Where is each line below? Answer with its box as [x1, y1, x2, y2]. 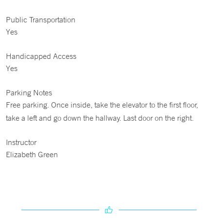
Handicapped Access [6, 51, 76, 61]
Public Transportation [6, 15, 75, 24]
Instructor [6, 137, 36, 147]
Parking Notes [6, 88, 52, 97]
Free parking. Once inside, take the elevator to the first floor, [6, 100, 198, 109]
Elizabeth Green [6, 149, 58, 159]
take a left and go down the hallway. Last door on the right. [6, 113, 194, 123]
